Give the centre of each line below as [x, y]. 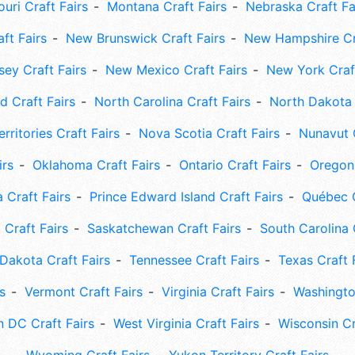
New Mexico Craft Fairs [176, 70]
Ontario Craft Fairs [235, 165]
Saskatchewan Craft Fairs [164, 229]
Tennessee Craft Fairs [194, 260]
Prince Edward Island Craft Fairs [186, 197]
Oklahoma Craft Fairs [96, 165]
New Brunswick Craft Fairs [145, 38]
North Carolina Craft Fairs [172, 102]
